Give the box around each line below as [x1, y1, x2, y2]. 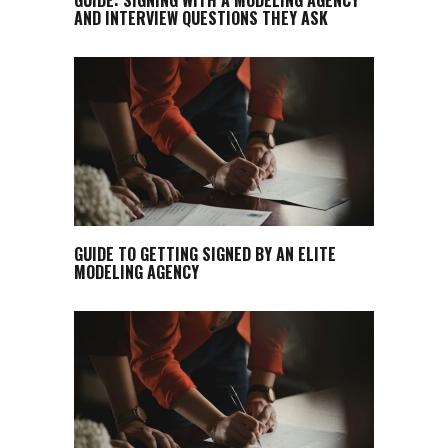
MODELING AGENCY [74, 259, 199, 284]
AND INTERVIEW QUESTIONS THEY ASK [74, 5, 328, 30]
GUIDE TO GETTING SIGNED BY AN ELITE [74, 241, 336, 266]
